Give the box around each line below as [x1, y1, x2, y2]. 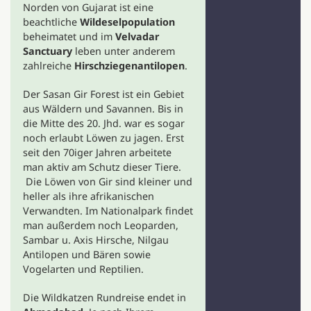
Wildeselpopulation [79, 15, 175, 28]
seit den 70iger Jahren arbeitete [22, 146, 171, 159]
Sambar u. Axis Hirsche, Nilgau [22, 233, 169, 246]
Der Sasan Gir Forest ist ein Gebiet [22, 87, 184, 101]
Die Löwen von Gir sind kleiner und [22, 175, 192, 188]
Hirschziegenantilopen [74, 59, 185, 72]
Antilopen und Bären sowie [22, 248, 151, 261]
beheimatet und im [22, 30, 115, 43]
